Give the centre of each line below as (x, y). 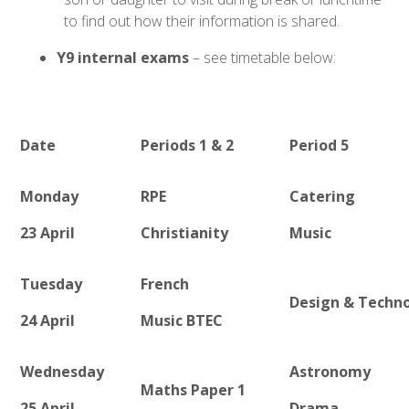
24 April (48, 321)
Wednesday (63, 372)
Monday (50, 197)
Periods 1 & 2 (188, 146)
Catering (323, 197)
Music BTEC (182, 321)
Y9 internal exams (123, 58)
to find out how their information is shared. (204, 21)
